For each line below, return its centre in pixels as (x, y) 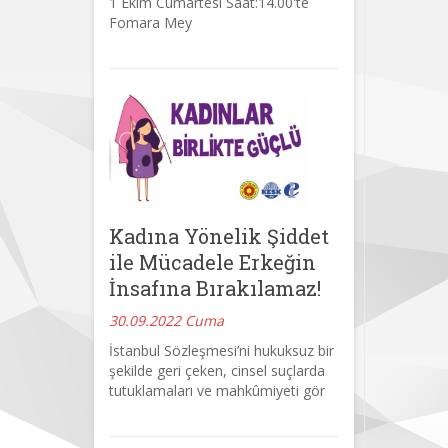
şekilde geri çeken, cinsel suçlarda (217, 370)
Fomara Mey (150, 22)
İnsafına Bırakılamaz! (215, 287)
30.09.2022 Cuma (166, 320)
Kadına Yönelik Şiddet (219, 235)
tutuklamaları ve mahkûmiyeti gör (217, 390)
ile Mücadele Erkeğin (212, 261)
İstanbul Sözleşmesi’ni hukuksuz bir (221, 350)
